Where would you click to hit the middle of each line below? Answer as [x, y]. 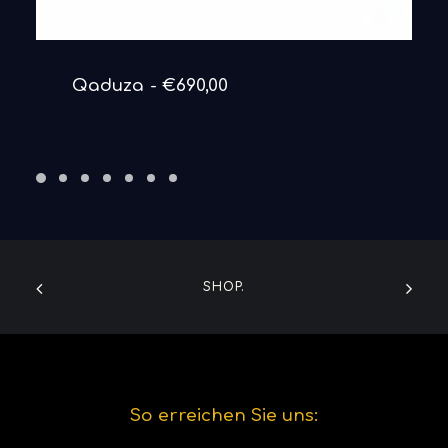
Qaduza [108, 85]
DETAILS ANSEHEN [224, 80]
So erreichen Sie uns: [224, 415]
